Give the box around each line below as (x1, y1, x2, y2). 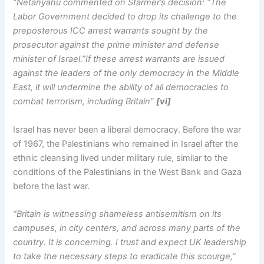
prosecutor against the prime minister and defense (13, 39, 220, 51)
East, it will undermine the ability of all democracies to (13, 82, 229, 93)
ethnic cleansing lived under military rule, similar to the (13, 152, 228, 163)
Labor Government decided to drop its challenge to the (13, 11, 237, 22)
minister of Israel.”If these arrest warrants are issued (13, 54, 225, 65)
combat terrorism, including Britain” (13, 96, 157, 107)
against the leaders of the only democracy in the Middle (13, 68, 240, 79)
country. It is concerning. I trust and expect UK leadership (13, 236, 247, 247)
